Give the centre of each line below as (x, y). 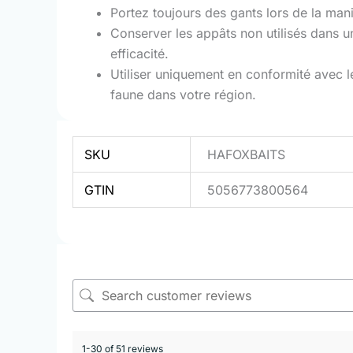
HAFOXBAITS (247, 154)
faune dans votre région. (183, 94)
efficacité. (139, 53)
